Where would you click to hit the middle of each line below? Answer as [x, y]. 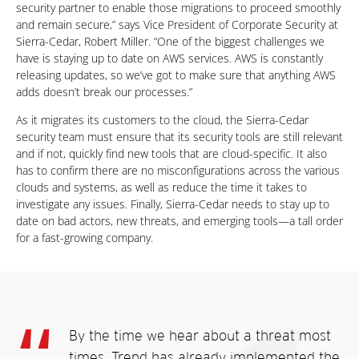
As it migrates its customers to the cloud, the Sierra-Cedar [162, 120]
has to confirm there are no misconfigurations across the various [178, 170]
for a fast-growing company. [85, 238]
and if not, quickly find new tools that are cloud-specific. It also [171, 153]
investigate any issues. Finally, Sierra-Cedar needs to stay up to [173, 204]
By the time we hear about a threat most [200, 335]
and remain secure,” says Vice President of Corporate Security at [177, 24]
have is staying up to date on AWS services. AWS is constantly [169, 58]
